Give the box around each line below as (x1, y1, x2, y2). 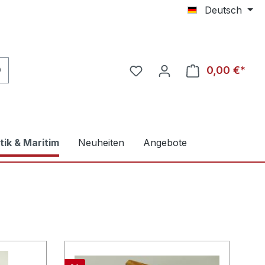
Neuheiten (78, 137, 124, 149)
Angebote (143, 137, 187, 149)
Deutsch (205, 4, 243, 16)
